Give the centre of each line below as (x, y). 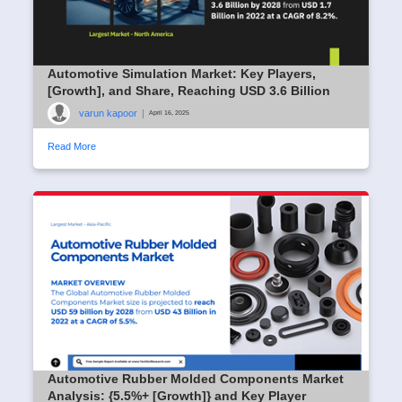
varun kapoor (108, 114)
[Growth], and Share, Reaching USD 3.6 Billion (189, 90)
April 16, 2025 (169, 113)
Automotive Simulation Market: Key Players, (182, 73)
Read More (72, 146)
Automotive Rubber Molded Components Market (196, 378)
